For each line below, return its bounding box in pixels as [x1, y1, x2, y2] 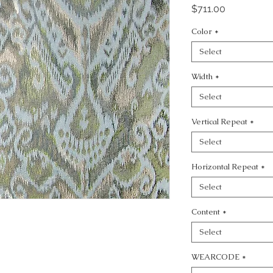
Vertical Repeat [191, 116, 247, 127]
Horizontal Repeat [191, 161, 258, 172]
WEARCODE [191, 252, 239, 262]
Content [191, 207, 220, 217]
